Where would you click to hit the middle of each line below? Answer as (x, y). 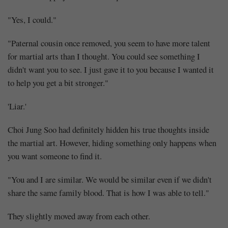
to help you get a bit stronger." (58, 82)
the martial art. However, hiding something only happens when (112, 142)
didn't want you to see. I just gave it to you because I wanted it (111, 69)
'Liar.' (17, 106)
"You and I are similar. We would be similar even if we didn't (110, 179)
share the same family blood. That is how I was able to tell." (108, 192)
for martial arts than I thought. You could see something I (104, 56)
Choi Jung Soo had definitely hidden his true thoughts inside (108, 129)
